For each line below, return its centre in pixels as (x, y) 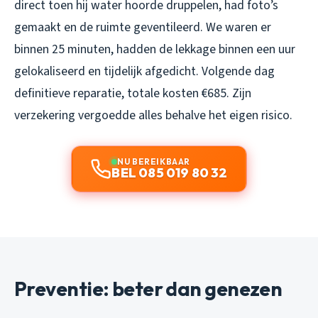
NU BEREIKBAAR (154, 161)
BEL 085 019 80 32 (170, 172)
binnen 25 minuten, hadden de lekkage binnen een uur (155, 49)
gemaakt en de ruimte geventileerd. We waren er (143, 27)
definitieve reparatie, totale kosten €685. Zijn (133, 93)
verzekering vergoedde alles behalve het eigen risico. (153, 115)
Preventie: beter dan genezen (148, 288)
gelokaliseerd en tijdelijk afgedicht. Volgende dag (144, 71)
